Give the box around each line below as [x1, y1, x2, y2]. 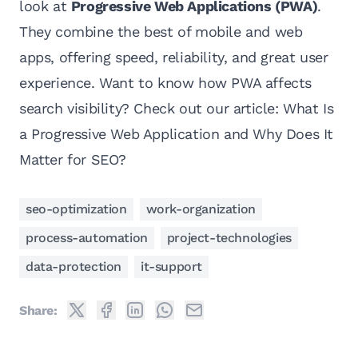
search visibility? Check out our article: [19, 100, 284, 117]
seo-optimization [26, 201, 127, 217]
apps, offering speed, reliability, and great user [19, 49, 328, 66]
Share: [19, 302, 58, 318]
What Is [283, 100, 334, 117]
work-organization [145, 201, 256, 217]
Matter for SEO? [19, 151, 126, 169]
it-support [141, 259, 202, 275]
